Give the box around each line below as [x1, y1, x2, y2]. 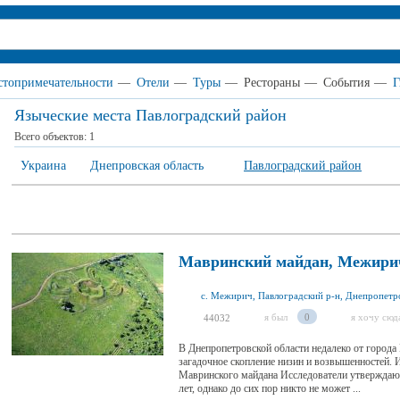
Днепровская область [90, 159, 204, 172]
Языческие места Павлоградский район [14, 106, 287, 124]
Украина [21, 159, 66, 172]
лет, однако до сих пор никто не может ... [179, 382, 361, 395]
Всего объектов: [14, 130, 89, 143]
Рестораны [244, 76, 300, 89]
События [323, 76, 370, 89]
